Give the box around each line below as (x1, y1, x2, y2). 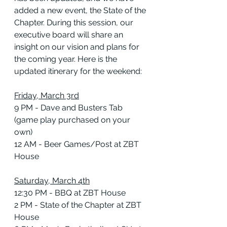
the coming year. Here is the (14, 54, 119, 64)
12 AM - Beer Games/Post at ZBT (14, 139, 141, 149)
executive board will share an (14, 30, 125, 40)
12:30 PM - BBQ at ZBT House (14, 188, 126, 198)
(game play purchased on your (14, 115, 132, 125)
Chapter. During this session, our (14, 18, 135, 28)
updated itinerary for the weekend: (14, 66, 142, 77)
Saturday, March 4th (14, 176, 90, 186)
